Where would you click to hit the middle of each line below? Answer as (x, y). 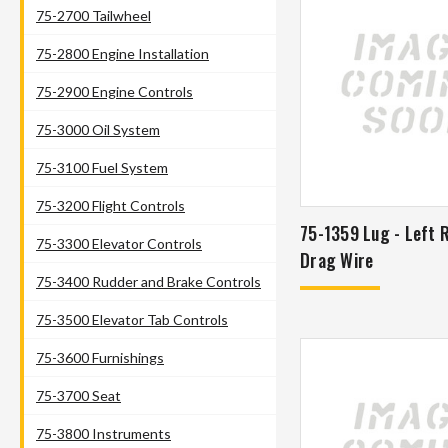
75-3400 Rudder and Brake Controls (148, 281)
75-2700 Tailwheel (93, 15)
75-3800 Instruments (103, 433)
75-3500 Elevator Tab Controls (132, 319)
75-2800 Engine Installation (122, 53)
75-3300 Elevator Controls (119, 243)
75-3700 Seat (78, 395)
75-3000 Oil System (98, 129)
